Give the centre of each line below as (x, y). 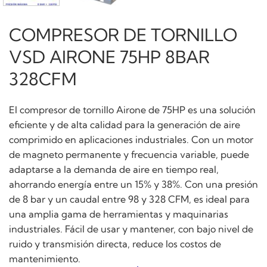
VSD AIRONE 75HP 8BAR (109, 57)
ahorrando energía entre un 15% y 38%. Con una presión (133, 184)
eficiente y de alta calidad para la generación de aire (125, 124)
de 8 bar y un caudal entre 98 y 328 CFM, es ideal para (129, 199)
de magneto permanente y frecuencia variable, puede (129, 154)
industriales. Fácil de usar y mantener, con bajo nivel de (131, 229)
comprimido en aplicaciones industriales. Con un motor (131, 139)
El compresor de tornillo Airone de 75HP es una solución (132, 109)
